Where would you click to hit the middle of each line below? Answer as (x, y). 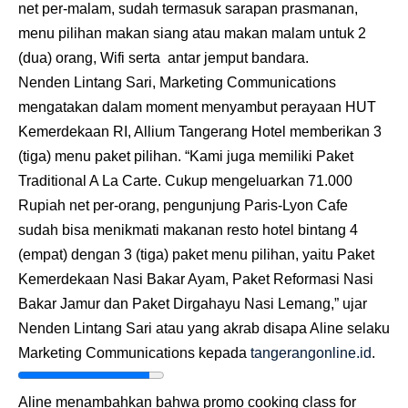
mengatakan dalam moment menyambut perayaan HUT (197, 107)
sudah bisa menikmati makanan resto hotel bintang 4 (188, 230)
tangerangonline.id (309, 353)
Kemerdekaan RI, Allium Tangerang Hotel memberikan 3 (200, 132)
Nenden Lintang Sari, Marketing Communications (177, 82)
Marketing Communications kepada (133, 353)
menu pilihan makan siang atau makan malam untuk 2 (192, 33)
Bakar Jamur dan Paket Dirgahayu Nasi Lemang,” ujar (193, 304)
